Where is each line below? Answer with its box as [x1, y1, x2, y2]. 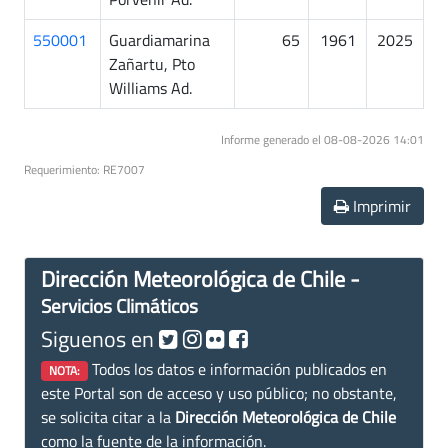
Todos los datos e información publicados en [87, 356, 387, 381]
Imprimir [349, 193, 411, 218]
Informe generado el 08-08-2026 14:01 [221, 129, 424, 149]
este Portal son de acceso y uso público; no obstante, [41, 380, 397, 405]
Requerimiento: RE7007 [24, 159, 145, 179]
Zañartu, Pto [109, 51, 195, 76]
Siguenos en [41, 321, 159, 355]
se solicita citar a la [41, 404, 175, 429]
